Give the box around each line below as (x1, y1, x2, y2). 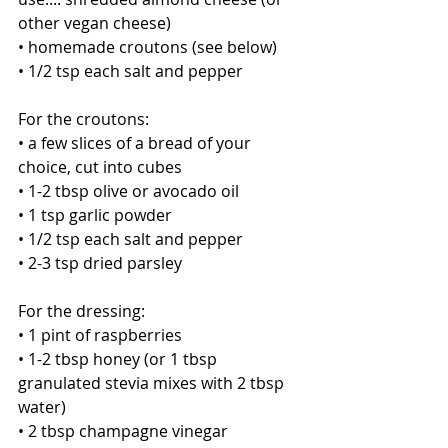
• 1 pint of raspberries (18, 324, 186, 346)
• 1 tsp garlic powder (18, 204, 172, 226)
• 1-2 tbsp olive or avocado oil (18, 180, 239, 202)
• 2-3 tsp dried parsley (18, 252, 182, 274)
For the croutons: (18, 108, 149, 130)
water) (18, 396, 66, 418)
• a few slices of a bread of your (18, 132, 255, 154)
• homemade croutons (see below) (18, 36, 277, 58)
